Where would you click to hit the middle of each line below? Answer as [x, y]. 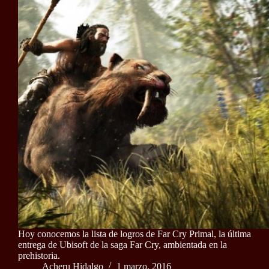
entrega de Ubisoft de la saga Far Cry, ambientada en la [122, 244]
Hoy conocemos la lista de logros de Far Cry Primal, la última [134, 234]
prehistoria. [39, 255]
